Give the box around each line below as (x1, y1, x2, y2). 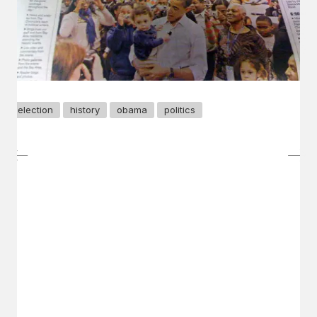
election (18, 103, 53, 115)
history (70, 103, 100, 115)
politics (164, 103, 195, 115)
